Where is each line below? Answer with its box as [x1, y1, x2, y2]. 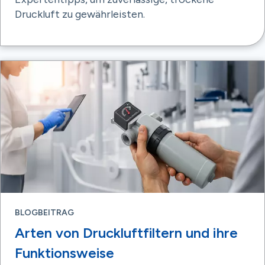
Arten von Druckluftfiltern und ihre [15, 224, 238, 241]
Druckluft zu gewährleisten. [15, 7, 145, 21]
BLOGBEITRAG [15, 207, 74, 218]
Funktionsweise [15, 244, 114, 261]
